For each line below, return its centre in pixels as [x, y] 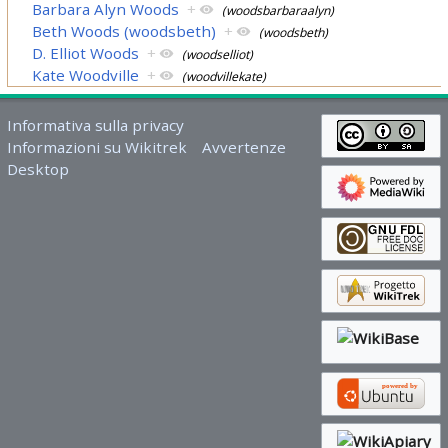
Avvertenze [244, 146]
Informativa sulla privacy [95, 124]
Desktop [37, 168]
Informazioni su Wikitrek [96, 146]
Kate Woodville [86, 74]
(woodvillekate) [224, 76]
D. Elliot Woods [86, 52]
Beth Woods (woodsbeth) [124, 30]
